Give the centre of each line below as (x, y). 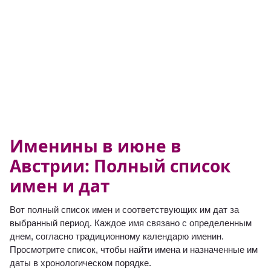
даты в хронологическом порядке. (80, 263)
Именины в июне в (96, 145)
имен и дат (60, 185)
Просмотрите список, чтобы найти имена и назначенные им (134, 249)
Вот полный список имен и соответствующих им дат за (124, 209)
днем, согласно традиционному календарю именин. (117, 236)
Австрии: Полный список (120, 165)
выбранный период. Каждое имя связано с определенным (131, 223)
